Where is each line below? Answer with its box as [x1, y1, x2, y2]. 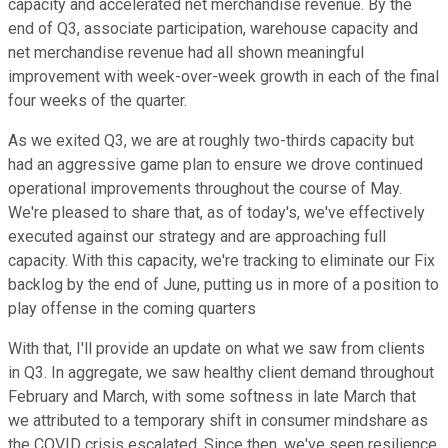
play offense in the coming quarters [8, 299, 256, 319]
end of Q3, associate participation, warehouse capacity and [8, 19, 418, 39]
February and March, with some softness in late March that [8, 387, 416, 407]
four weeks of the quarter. [8, 91, 187, 111]
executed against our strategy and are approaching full [8, 227, 386, 247]
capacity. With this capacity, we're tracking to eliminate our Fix [8, 251, 435, 271]
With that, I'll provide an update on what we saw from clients [8, 339, 425, 359]
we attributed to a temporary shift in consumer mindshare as [8, 411, 428, 431]
